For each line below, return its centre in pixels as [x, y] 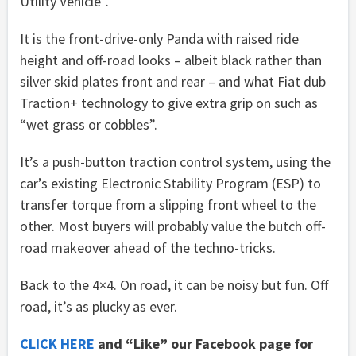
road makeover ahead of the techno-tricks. [148, 247]
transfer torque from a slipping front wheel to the [168, 204]
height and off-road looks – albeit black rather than [171, 60]
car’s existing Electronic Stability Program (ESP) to [170, 183]
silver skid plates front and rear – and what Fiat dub [173, 81]
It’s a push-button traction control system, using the [175, 161]
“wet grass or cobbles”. [89, 124]
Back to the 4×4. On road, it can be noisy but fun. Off [174, 284]
